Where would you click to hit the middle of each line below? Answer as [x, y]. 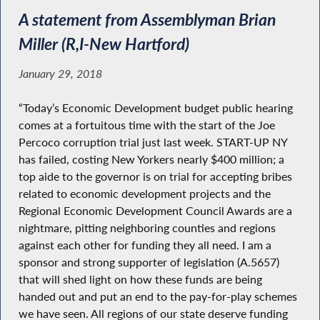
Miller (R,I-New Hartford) [104, 44]
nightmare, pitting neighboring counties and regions [147, 228]
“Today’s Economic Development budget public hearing [155, 108]
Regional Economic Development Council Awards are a [155, 211]
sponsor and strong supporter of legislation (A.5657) [149, 262]
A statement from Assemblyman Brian [147, 20]
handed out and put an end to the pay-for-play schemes [157, 297]
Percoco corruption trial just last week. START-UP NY [152, 142]
